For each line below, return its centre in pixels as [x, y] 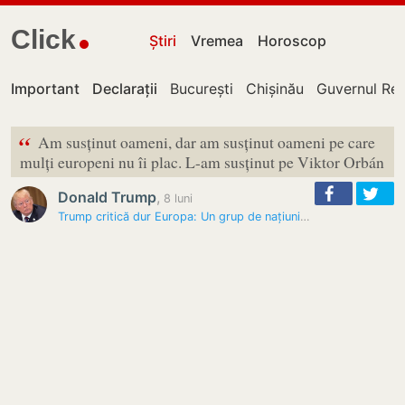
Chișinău [275, 89]
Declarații [125, 89]
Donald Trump [107, 197]
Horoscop [292, 41]
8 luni [176, 198]
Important [45, 89]
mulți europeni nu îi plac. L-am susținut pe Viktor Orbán [202, 162]
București [202, 89]
